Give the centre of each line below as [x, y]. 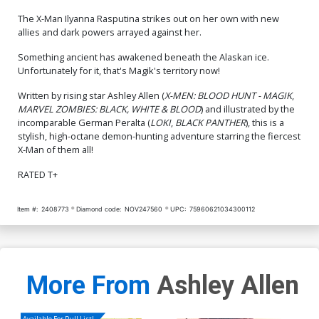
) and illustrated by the [248, 109]
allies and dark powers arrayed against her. [110, 32]
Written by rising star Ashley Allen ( [91, 95]
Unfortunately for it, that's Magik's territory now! [119, 70]
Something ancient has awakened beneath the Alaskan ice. [143, 57]
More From [91, 286]
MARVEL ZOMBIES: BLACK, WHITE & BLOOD [109, 109]
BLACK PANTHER [210, 122]
